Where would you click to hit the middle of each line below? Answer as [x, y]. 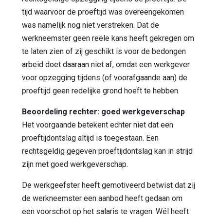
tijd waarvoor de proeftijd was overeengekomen [103, 12]
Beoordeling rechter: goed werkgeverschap [103, 111]
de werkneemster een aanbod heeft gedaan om [102, 198]
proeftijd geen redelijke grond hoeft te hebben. [101, 91]
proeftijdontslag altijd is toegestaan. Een [90, 138]
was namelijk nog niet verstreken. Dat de [91, 25]
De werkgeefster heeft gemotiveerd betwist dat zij [109, 185]
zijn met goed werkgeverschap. [75, 164]
